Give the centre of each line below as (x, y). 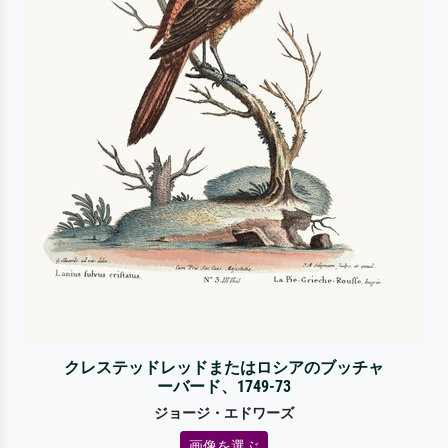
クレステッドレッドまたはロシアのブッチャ (223, 367)
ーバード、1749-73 (223, 386)
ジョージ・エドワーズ (224, 413)
